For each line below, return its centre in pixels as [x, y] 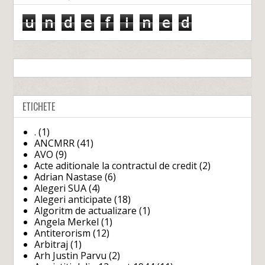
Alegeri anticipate [73, 200]
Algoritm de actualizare [86, 211]
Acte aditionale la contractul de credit [116, 166]
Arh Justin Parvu [71, 256]
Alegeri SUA [61, 188]
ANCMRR [55, 143]
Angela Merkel [67, 222]
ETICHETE [39, 107]
